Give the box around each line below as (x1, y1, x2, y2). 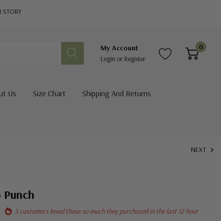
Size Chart (33, 88, 66, 98)
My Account (101, 43, 138, 52)
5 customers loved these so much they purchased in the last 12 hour (15, 207, 198, 216)
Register (124, 54, 146, 63)
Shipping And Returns (82, 88, 151, 98)
